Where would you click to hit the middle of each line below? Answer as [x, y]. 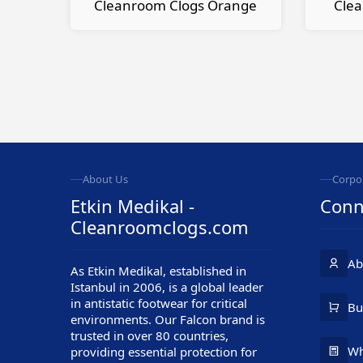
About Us [105, 179]
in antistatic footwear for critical [159, 303]
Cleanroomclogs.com [160, 227]
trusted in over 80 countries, [149, 335]
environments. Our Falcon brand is [168, 319]
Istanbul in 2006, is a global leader [167, 287]
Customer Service [131, 302]
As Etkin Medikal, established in [158, 271]
